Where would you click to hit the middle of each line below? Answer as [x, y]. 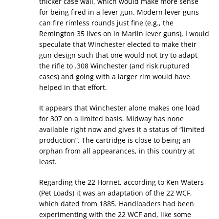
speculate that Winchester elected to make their [118, 44]
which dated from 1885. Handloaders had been [117, 204]
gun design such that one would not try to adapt [118, 55]
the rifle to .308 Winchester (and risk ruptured [114, 66]
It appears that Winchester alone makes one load [120, 108]
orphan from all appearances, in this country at [117, 151]
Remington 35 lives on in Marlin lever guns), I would [124, 34]
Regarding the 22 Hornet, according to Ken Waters [121, 182]
